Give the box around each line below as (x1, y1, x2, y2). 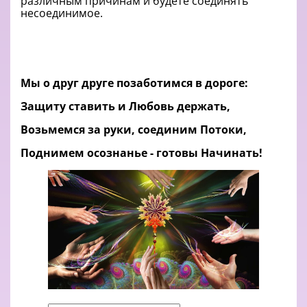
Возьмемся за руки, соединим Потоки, (21, 122, 247, 138)
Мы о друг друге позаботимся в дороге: (21, 75, 248, 91)
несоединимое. (21, 5, 103, 21)
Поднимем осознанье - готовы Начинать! (21, 145, 262, 161)
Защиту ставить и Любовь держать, (21, 99, 230, 114)
